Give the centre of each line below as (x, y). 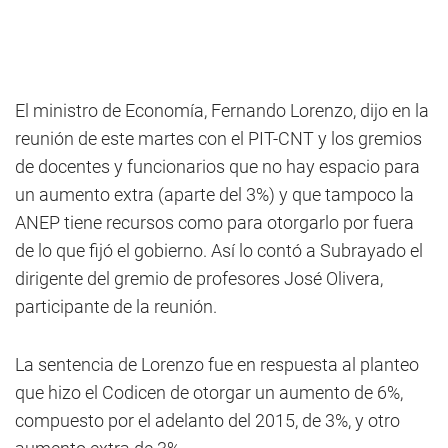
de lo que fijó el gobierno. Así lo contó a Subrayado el (219, 251)
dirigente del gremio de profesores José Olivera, (199, 279)
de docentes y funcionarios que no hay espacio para (217, 167)
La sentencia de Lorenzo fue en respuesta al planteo (217, 365)
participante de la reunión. (116, 307)
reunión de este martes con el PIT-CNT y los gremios (218, 139)
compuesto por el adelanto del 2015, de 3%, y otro (207, 421)
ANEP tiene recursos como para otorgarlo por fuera (214, 223)
